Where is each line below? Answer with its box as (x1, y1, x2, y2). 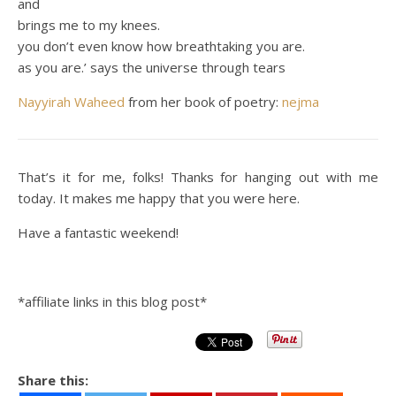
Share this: (18, 370, 88, 389)
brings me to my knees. (18, 15, 160, 34)
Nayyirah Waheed (18, 92, 125, 110)
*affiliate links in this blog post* (18, 292, 207, 310)
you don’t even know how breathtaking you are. (18, 36, 305, 55)
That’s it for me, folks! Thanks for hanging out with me (18, 167, 378, 186)
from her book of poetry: (125, 92, 282, 110)
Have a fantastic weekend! (18, 223, 179, 241)
